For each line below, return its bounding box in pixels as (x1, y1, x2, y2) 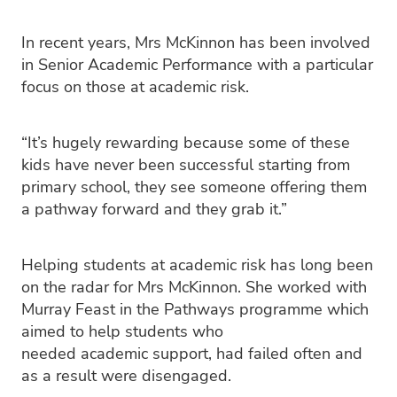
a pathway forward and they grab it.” (21, 197, 292, 219)
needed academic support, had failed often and (21, 341, 362, 363)
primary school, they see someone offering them (21, 175, 367, 197)
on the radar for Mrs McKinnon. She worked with (21, 275, 367, 297)
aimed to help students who (21, 319, 223, 341)
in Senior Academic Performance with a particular (21, 52, 373, 74)
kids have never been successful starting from (21, 152, 350, 175)
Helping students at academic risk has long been (21, 253, 373, 275)
